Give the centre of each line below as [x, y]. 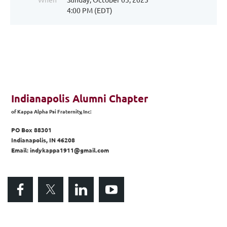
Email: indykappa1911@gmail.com [60, 150]
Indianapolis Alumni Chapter [80, 98]
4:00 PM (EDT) [90, 10]
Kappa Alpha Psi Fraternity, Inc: [54, 111]
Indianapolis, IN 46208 [43, 140]
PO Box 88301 [31, 130]
